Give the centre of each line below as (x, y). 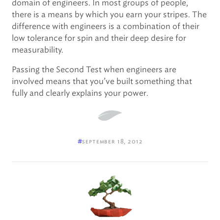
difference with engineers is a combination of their (106, 26)
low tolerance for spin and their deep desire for (99, 38)
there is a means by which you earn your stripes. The (109, 14)
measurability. (38, 50)
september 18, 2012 (112, 141)
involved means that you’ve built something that (102, 81)
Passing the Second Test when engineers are (94, 69)
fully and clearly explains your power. (80, 93)
